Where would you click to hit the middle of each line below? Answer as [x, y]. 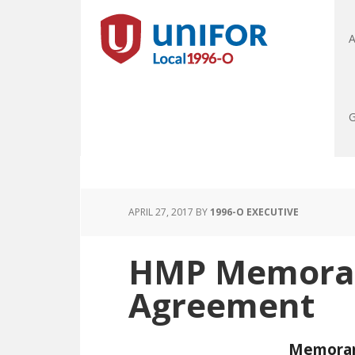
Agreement [221, 305]
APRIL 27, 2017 [161, 212]
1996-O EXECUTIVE [254, 212]
